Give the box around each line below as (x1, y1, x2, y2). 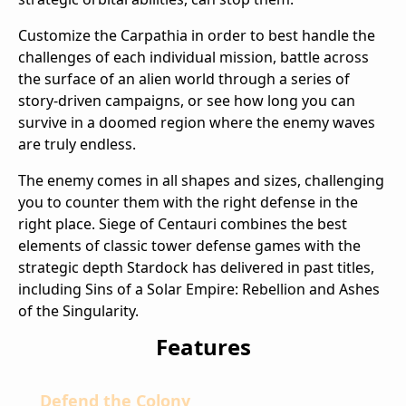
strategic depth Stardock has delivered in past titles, (18, 256, 374, 277)
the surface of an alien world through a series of (18, 68, 350, 89)
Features (155, 331, 251, 362)
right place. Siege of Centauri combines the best (18, 213, 347, 234)
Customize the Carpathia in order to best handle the (18, 24, 375, 45)
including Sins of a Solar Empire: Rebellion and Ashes (18, 278, 380, 299)
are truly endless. (18, 133, 136, 154)
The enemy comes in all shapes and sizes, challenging (18, 169, 384, 190)
